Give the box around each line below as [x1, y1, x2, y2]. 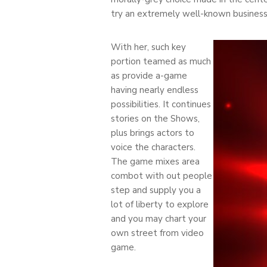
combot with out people [111, 169, 212, 182]
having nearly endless [111, 83, 198, 96]
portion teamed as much [111, 55, 211, 67]
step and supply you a [111, 184, 201, 196]
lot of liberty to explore [111, 198, 209, 210]
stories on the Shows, [111, 112, 200, 125]
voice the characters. [111, 141, 195, 153]
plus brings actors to [111, 126, 194, 139]
